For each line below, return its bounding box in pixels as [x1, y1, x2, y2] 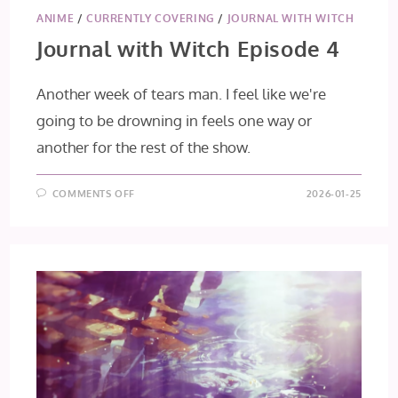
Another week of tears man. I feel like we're [36, 84, 327, 103]
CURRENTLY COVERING [86, 11, 215, 25]
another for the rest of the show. [36, 137, 255, 156]
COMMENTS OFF [52, 187, 136, 200]
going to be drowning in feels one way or [36, 110, 313, 130]
